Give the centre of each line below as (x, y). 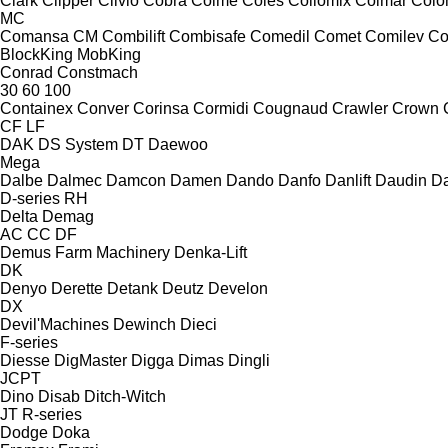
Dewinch (144, 324)
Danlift (348, 180)
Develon (238, 288)
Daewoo (178, 144)
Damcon (136, 180)
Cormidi (221, 108)
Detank (132, 288)
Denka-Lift (210, 252)
